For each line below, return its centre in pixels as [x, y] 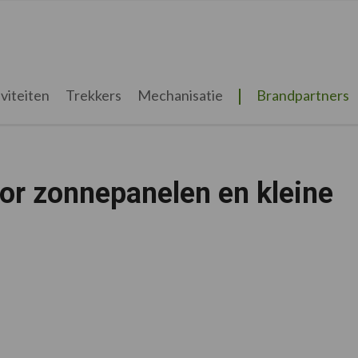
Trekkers [93, 95]
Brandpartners [302, 95]
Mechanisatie [180, 95]
